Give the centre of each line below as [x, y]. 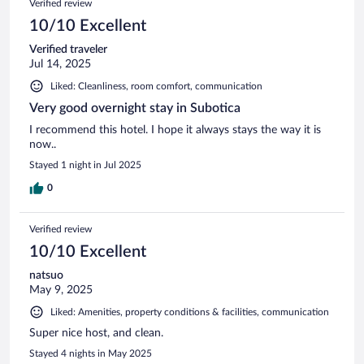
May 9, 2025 [61, 290]
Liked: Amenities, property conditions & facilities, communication [190, 312]
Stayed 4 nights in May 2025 [91, 353]
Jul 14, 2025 [60, 64]
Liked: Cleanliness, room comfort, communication [156, 86]
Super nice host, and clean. [96, 333]
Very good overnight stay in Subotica [135, 108]
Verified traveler [68, 49]
